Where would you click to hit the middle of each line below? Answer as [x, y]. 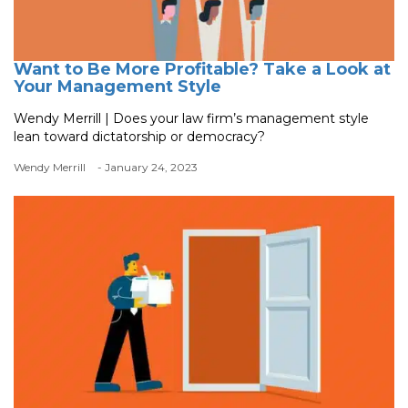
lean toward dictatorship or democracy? [139, 136]
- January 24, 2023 [148, 167]
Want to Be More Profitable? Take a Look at [202, 69]
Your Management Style [117, 86]
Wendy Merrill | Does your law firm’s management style [191, 118]
